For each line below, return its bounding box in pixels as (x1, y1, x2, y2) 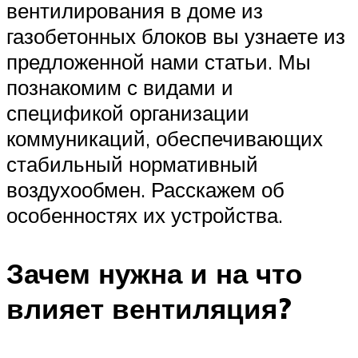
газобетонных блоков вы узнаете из (6, 23, 345, 50)
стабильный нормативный (6, 151, 258, 177)
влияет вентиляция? (6, 291, 292, 327)
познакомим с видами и (6, 74, 233, 101)
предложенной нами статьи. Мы (6, 49, 311, 75)
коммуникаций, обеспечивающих (6, 125, 323, 152)
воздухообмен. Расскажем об (6, 177, 284, 203)
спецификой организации (6, 100, 249, 126)
